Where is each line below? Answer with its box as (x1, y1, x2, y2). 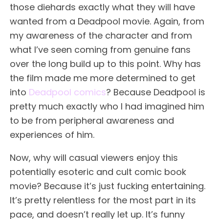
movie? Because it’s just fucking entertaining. (10, 180, 205, 192)
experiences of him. (10, 129, 94, 141)
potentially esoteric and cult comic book (10, 166, 186, 178)
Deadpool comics (29, 86, 106, 98)
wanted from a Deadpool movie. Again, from (10, 15, 204, 27)
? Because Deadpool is (106, 86, 205, 98)
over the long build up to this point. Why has (10, 58, 201, 70)
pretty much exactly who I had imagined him (10, 100, 204, 112)
